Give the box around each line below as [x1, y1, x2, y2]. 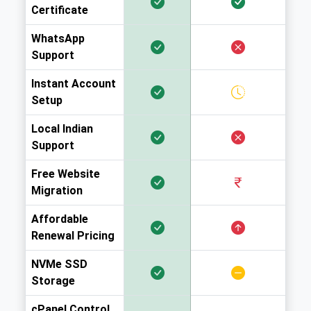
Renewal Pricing [31, 229, 115, 243]
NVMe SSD [31, 258, 87, 271]
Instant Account [31, 77, 116, 91]
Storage [31, 274, 75, 288]
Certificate [31, 3, 88, 17]
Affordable [31, 212, 88, 226]
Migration [31, 184, 83, 198]
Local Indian [31, 122, 93, 136]
